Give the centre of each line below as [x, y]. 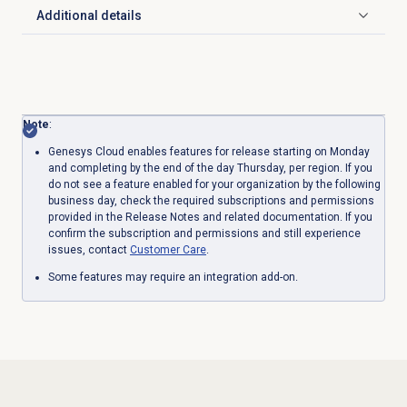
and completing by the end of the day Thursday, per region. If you [210, 168]
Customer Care [168, 249]
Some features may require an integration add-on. [173, 277]
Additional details [89, 16]
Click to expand [80, 23]
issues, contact [89, 249]
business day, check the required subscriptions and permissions [211, 200]
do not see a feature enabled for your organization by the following [214, 184]
